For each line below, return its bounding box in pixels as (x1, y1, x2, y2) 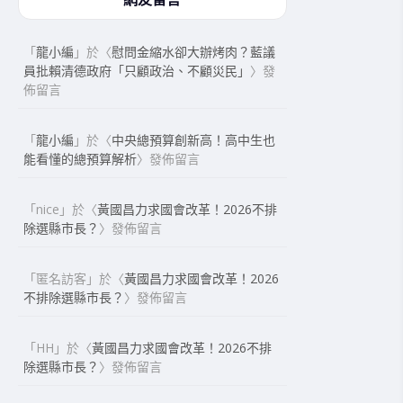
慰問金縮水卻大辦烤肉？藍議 (112, 43, 276, 60)
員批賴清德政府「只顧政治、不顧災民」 (23, 62, 251, 79)
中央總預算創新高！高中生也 (112, 131, 276, 148)
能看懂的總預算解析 (23, 150, 138, 167)
